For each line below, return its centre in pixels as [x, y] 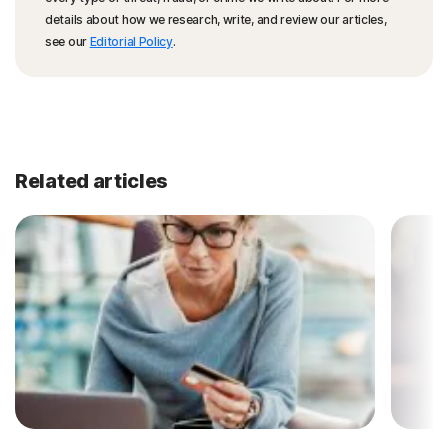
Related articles [92, 181]
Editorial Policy [131, 42]
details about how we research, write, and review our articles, [216, 20]
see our [67, 42]
